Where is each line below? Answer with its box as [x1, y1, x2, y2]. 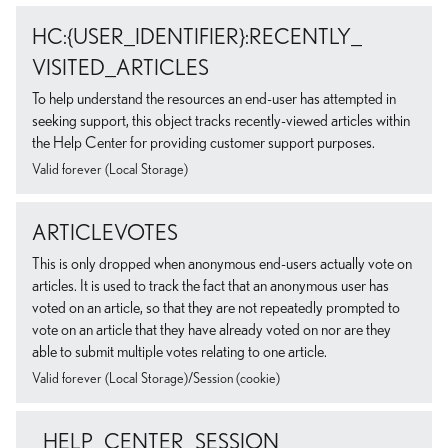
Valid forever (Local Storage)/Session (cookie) [32, 372, 280, 386]
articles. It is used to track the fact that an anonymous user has [32, 278, 389, 294]
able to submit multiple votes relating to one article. [32, 344, 327, 360]
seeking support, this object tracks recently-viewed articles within [32, 113, 410, 129]
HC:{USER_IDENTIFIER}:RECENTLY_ [32, 26, 362, 48]
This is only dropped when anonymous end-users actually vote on [32, 256, 412, 272]
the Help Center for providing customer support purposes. [32, 135, 375, 151]
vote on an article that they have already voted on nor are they [32, 322, 391, 338]
